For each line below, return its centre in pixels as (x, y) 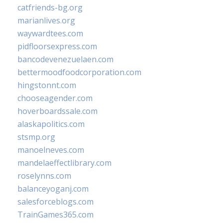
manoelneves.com (51, 150)
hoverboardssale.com (57, 111)
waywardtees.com (50, 33)
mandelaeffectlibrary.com (64, 163)
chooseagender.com (55, 98)
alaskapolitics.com (51, 124)
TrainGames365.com (56, 215)
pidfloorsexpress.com (57, 46)
